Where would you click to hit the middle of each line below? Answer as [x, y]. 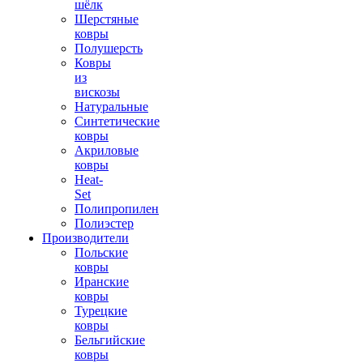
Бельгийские [110, 340]
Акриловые [107, 150]
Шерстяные [107, 19]
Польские [101, 252]
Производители [85, 238]
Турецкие [101, 311]
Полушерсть [109, 48]
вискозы [97, 92]
